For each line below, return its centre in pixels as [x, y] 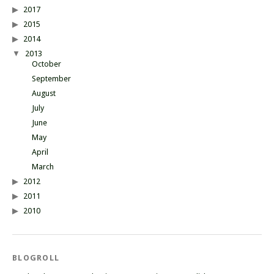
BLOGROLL [36, 258]
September [51, 79]
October [46, 64]
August [44, 94]
